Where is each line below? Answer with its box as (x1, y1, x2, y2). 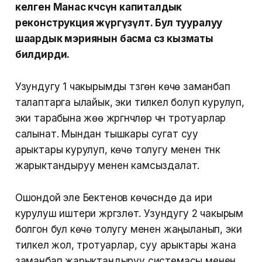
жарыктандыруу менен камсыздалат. (15, 160, 200, 172)
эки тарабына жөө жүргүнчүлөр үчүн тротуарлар (15, 112, 226, 125)
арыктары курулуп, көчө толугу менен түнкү (15, 144, 220, 156)
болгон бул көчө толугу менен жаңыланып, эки (15, 223, 242, 236)
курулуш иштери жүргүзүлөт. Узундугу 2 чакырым (15, 208, 244, 220)
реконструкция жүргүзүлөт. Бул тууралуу (15, 17, 223, 29)
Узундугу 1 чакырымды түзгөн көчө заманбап (15, 81, 230, 93)
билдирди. (15, 49, 70, 61)
